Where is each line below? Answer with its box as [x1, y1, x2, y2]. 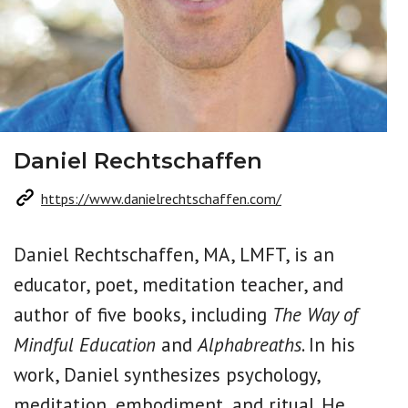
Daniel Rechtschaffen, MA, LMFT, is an [14, 242, 334, 267]
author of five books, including [14, 302, 272, 327]
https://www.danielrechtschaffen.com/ [41, 189, 281, 208]
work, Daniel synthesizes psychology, [14, 362, 320, 387]
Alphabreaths [198, 332, 301, 357]
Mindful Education [14, 332, 156, 357]
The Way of [272, 302, 358, 327]
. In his [301, 332, 355, 357]
